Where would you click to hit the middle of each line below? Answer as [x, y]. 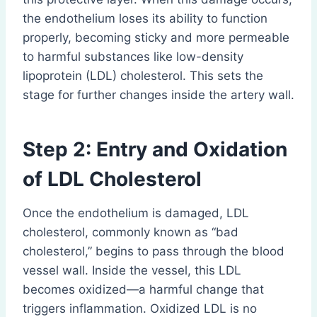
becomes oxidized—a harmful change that [143, 290]
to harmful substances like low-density [133, 57]
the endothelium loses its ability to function [145, 19]
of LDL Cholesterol [112, 179]
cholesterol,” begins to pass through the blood [154, 252]
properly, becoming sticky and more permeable [156, 38]
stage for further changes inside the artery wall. [158, 95]
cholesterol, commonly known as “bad [131, 232]
